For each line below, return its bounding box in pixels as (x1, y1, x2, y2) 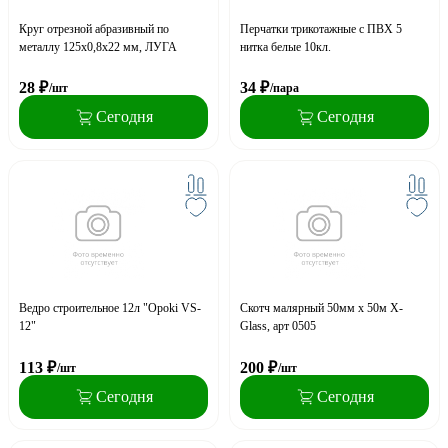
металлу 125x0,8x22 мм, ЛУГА (19, 39, 177, 54)
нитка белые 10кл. (240, 39, 331, 54)
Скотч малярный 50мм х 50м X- (240, 301, 403, 316)
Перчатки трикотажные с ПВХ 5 (240, 21, 402, 36)
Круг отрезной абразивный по (19, 21, 169, 36)
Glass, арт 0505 (240, 319, 316, 334)
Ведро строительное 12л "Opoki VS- (19, 301, 201, 316)
